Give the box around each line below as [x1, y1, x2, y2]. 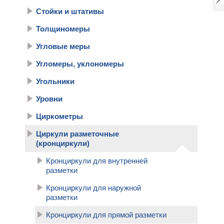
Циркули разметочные [36, 129, 119, 138]
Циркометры [36, 112, 83, 120]
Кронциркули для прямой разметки [46, 210, 166, 219]
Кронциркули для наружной [46, 183, 141, 192]
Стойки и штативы [36, 7, 104, 15]
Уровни [36, 94, 62, 103]
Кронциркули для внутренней [46, 156, 147, 165]
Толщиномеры [36, 24, 90, 33]
